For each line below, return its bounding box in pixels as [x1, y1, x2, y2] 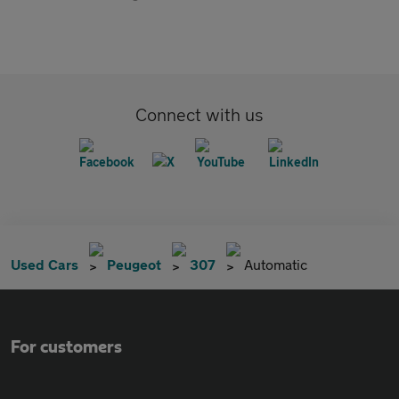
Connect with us [135, 104, 264, 125]
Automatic [244, 256, 307, 273]
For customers [11, 338, 122, 356]
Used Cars [11, 256, 78, 273]
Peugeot [107, 256, 161, 273]
